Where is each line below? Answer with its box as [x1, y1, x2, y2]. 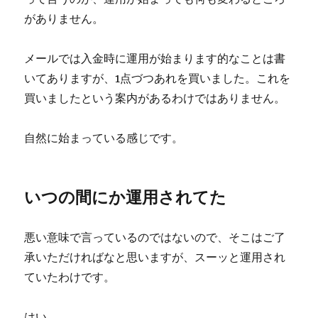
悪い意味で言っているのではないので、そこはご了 [24, 230, 286, 245]
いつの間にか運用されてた [24, 187, 227, 208]
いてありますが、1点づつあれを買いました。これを [24, 71, 291, 86]
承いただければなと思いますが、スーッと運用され [24, 250, 286, 265]
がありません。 [24, 11, 104, 26]
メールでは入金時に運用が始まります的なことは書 [24, 51, 286, 66]
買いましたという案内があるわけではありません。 [24, 91, 286, 106]
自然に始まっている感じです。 [24, 131, 184, 146]
